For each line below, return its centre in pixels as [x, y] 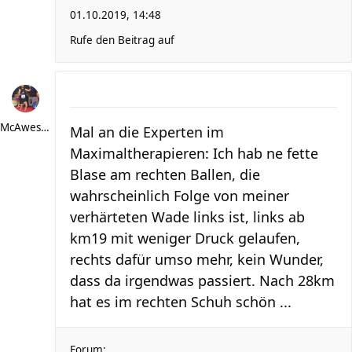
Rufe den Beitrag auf [122, 40]
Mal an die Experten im [147, 132]
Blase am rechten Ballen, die [165, 174]
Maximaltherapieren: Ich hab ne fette [194, 153]
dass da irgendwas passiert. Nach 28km [202, 280]
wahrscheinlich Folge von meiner [180, 196]
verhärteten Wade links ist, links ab [187, 217]
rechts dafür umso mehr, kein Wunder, [197, 259]
